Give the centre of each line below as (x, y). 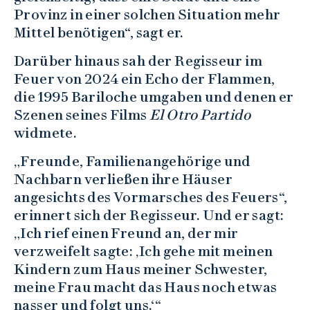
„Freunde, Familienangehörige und (133, 162)
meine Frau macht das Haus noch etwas (146, 288)
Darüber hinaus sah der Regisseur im (138, 61)
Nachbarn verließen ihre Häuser (123, 180)
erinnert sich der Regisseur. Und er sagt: (149, 216)
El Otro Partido (200, 115)
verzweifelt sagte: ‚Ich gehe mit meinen (144, 252)
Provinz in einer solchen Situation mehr (147, 15)
